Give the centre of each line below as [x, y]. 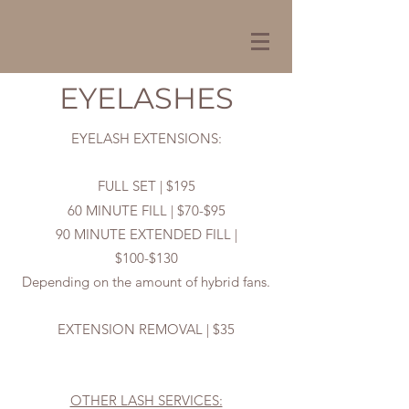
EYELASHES [147, 98]
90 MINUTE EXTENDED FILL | [146, 234]
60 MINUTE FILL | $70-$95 [146, 210]
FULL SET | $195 [146, 186]
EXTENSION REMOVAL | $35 [146, 329]
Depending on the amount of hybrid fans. [146, 282]
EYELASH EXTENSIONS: [146, 138]
